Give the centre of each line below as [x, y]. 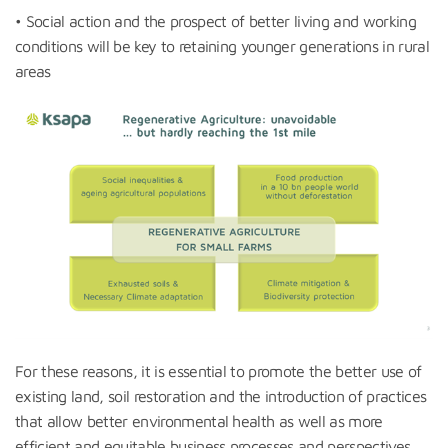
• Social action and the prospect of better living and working [216, 20]
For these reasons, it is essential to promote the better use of [218, 371]
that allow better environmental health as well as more [199, 421]
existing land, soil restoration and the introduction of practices [221, 396]
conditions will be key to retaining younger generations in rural [222, 45]
